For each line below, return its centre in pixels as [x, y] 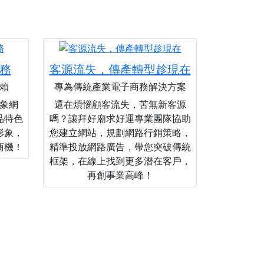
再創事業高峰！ [120, 175]
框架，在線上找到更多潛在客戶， [120, 161]
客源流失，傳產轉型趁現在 [120, 69]
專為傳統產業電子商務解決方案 [120, 87]
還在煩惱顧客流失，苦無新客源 [120, 104]
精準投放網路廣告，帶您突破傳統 [120, 147]
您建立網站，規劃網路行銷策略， [120, 133]
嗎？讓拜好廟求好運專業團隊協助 [120, 118]
